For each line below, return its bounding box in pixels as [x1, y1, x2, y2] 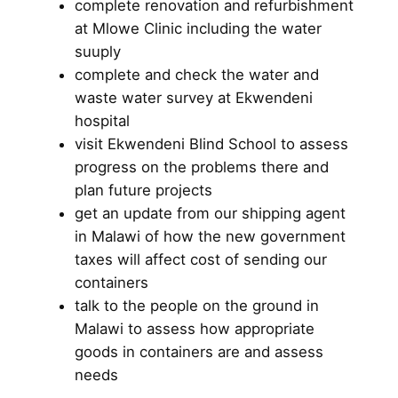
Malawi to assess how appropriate [74, 320, 314, 338]
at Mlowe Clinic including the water [74, 20, 322, 38]
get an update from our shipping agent [74, 204, 346, 223]
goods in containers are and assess [74, 343, 323, 362]
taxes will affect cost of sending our [74, 251, 327, 269]
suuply [74, 43, 121, 61]
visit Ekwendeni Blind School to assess [74, 135, 348, 154]
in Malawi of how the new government [74, 227, 346, 246]
